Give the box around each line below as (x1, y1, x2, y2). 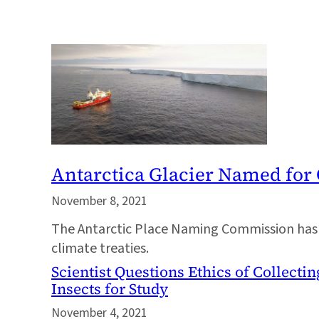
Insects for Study (51, 278, 168, 299)
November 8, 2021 (51, 192, 147, 210)
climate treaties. (51, 239, 149, 259)
